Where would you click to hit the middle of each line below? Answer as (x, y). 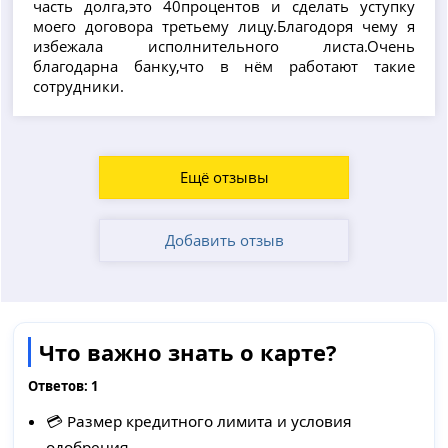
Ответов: (60, 386)
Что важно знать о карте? (188, 352)
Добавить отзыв (224, 240)
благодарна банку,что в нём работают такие (224, 66)
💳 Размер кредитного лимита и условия (199, 421)
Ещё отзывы (224, 177)
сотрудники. (79, 86)
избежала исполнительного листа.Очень (224, 46)
